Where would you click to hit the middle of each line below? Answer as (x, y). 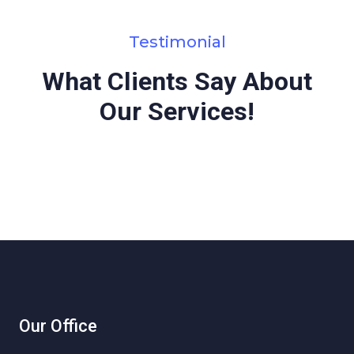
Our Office (58, 326)
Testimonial (177, 42)
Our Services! (177, 111)
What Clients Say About (177, 81)
